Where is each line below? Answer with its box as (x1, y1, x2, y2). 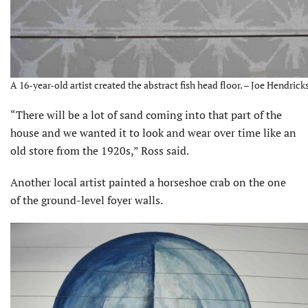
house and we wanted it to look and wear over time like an (10, 125, 296, 141)
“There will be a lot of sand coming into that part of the (10, 107, 282, 123)
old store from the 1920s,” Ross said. (10, 143, 189, 159)
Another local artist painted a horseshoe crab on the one (10, 175, 286, 190)
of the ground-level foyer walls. (10, 192, 163, 208)
